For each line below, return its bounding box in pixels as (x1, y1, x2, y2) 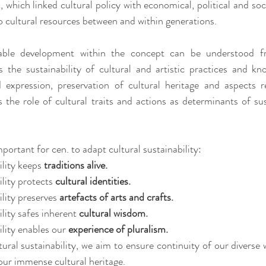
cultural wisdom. (79, 205, 148, 221)
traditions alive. (44, 157, 107, 173)
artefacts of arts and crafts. (59, 189, 173, 205)
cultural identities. (55, 173, 131, 189)
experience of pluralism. (68, 221, 168, 237)
